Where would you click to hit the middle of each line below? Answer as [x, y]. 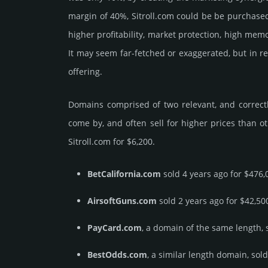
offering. [85, 72]
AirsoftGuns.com [122, 201]
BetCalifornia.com [124, 174]
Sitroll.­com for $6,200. [112, 142]
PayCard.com [115, 228]
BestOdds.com [117, 255]
